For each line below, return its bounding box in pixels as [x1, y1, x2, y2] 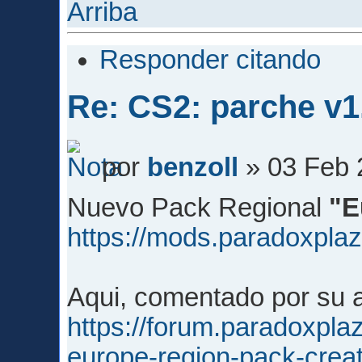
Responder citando [99, 44, 322, 74]
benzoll [147, 153, 239, 182]
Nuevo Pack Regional [67, 193, 330, 223]
